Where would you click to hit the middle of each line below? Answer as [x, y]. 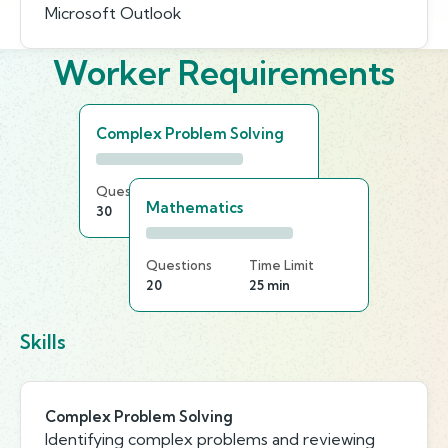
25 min [269, 285]
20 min [220, 211]
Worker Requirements [224, 72]
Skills [43, 342]
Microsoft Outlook [113, 13]
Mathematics [194, 207]
